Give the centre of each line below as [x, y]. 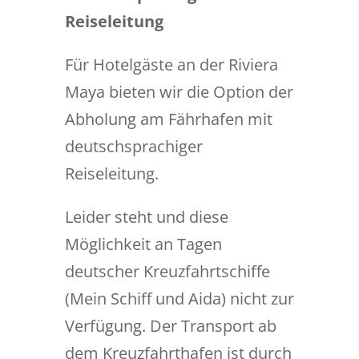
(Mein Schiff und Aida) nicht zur [179, 298]
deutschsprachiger [133, 146]
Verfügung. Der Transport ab [170, 326]
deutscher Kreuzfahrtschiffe [167, 271]
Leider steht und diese [146, 217]
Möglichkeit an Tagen [143, 244]
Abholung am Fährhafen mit [168, 119]
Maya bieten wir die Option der [179, 92]
